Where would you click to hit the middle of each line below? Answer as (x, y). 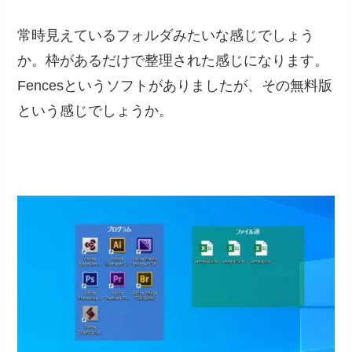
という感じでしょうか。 (95, 110)
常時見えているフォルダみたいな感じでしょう (166, 35)
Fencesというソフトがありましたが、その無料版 (175, 85)
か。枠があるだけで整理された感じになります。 (173, 60)
